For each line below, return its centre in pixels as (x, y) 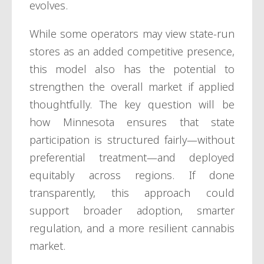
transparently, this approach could (132, 193)
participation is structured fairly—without (132, 140)
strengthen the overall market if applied (132, 87)
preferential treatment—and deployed (132, 158)
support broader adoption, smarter (132, 211)
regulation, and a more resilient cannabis (132, 228)
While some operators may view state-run (132, 34)
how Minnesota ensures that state (132, 122)
